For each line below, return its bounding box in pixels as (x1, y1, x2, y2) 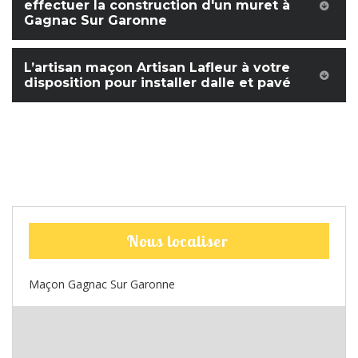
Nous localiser (125, 231, 229, 251)
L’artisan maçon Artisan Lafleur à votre (24, 60, 290, 75)
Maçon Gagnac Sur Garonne (29, 276, 175, 292)
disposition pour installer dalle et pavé (24, 75, 291, 90)
